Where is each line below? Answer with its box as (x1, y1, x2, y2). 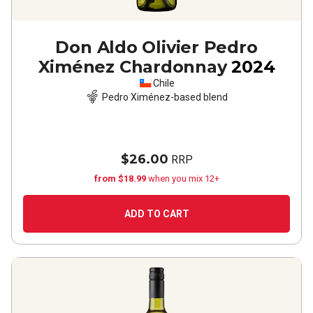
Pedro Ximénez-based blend (102, 91, 228, 103)
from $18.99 (94, 173, 148, 184)
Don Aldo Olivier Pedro (55, 37, 258, 57)
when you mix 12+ (147, 173, 219, 184)
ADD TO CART (124, 208, 189, 219)
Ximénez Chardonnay (38, 57, 227, 77)
